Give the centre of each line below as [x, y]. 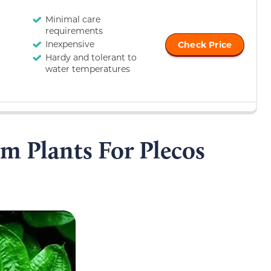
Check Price [205, 45]
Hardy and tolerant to [91, 57]
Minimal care [73, 19]
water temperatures [88, 69]
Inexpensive [70, 44]
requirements [74, 31]
